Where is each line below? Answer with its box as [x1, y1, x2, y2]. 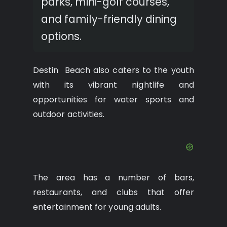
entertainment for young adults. [33, 201, 162, 213]
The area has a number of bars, [33, 172, 194, 184]
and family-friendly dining [41, 12, 177, 27]
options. [41, 29, 82, 44]
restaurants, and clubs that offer [33, 186, 194, 199]
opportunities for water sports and [33, 93, 194, 105]
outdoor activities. [33, 108, 105, 120]
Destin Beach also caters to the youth [33, 64, 194, 76]
